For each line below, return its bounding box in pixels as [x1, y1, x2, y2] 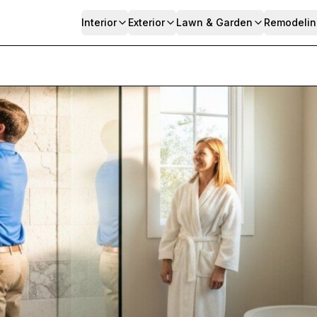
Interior [81, 16, 117, 28]
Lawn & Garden [176, 16, 253, 28]
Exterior [128, 16, 165, 28]
